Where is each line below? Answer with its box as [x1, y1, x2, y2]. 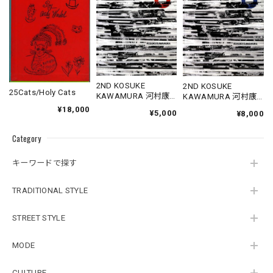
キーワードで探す [12, 158, 77, 168]
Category [12, 132, 41, 144]
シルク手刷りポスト [183, 112, 257, 122]
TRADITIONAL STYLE [12, 186, 88, 196]
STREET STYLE [12, 213, 65, 223]
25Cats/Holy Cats [9, 87, 76, 97]
